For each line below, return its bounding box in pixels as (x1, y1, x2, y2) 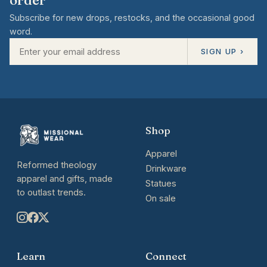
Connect (145, 250, 187, 263)
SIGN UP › (201, 46, 244, 56)
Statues (145, 178, 176, 190)
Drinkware (145, 163, 187, 175)
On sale (145, 193, 176, 204)
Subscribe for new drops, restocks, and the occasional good (10, 12, 254, 23)
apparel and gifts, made (17, 173, 113, 185)
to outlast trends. (17, 187, 86, 198)
